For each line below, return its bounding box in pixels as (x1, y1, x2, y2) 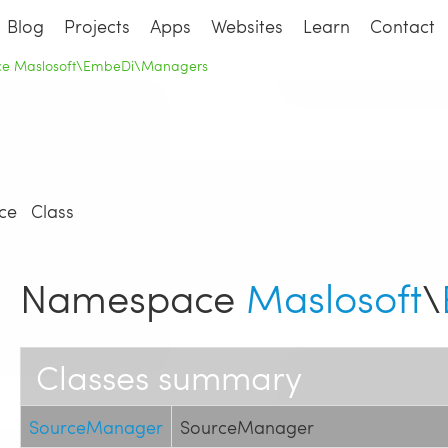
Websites (211, 12, 284, 38)
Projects (64, 12, 131, 38)
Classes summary (36, 353, 302, 401)
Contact (370, 12, 436, 38)
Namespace (20, 270, 246, 325)
